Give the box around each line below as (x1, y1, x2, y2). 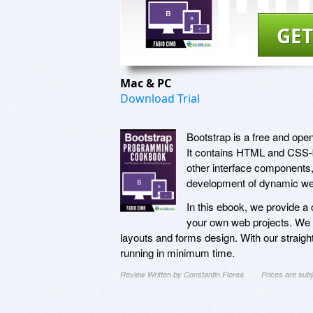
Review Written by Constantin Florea (120, 268, 244, 279)
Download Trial (120, 90, 200, 106)
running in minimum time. (120, 245, 235, 260)
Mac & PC (120, 75, 174, 91)
